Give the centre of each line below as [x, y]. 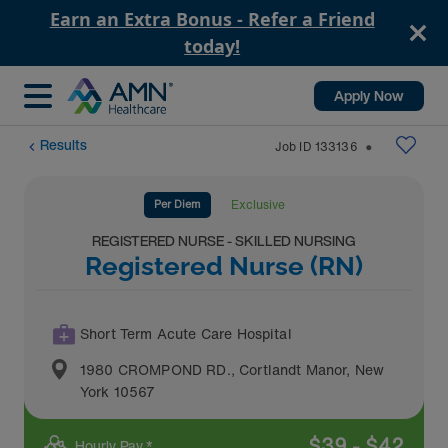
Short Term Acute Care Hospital [186, 333]
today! [212, 46]
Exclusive [257, 204]
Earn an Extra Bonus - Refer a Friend [212, 19]
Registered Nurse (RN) [224, 266]
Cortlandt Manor [293, 369]
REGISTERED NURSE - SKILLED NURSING [224, 240]
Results [63, 144]
